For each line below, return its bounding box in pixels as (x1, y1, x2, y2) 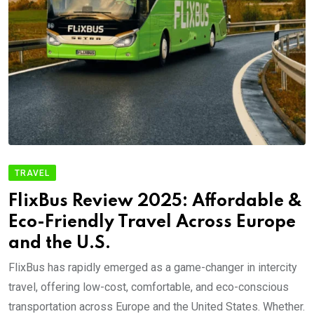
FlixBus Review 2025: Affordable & (8, 193, 302, 211)
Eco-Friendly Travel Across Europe (8, 214, 296, 232)
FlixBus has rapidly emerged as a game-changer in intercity (8, 261, 297, 275)
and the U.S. (8, 235, 111, 253)
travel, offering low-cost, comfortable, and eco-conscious (8, 280, 289, 294)
